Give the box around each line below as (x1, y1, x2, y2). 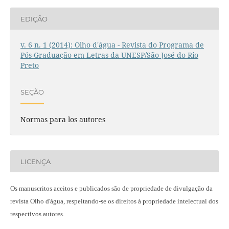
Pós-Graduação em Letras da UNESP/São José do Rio (20, 50, 198, 60)
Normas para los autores (20, 114, 105, 125)
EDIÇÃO (20, 14, 48, 23)
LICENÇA (20, 157, 51, 166)
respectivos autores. (10, 210, 64, 218)
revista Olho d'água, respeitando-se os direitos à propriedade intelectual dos (10, 197, 218, 205)
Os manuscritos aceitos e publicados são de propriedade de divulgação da (10, 185, 213, 193)
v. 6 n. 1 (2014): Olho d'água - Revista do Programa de (20, 40, 204, 50)
